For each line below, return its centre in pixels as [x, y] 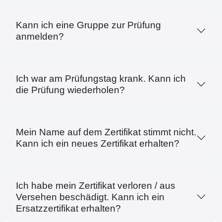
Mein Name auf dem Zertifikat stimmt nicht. [106, 132]
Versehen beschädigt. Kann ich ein [90, 197]
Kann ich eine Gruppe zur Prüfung [88, 25]
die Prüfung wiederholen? [70, 90]
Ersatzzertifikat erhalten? [68, 208]
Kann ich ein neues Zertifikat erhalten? [98, 143]
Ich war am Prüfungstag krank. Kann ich [101, 78]
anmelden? [40, 36]
